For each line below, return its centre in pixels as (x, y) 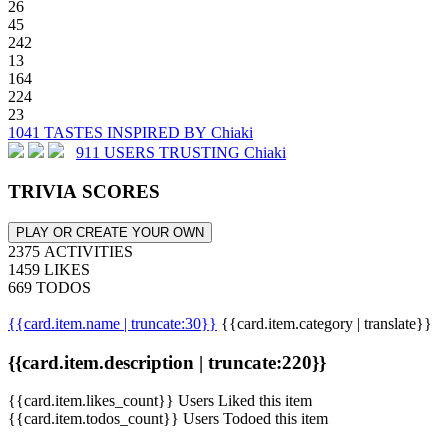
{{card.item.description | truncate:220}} (167, 362)
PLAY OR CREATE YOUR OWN (110, 232)
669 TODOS (49, 287)
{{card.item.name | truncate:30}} (112, 323)
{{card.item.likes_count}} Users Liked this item (160, 401)
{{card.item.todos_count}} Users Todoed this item (168, 419)
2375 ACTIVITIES (70, 251)
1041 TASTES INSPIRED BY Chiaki (130, 133)
